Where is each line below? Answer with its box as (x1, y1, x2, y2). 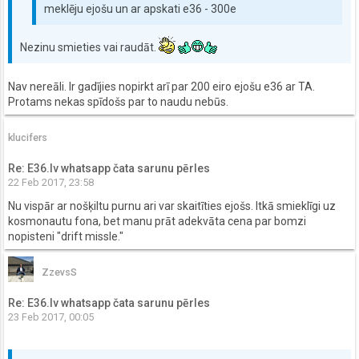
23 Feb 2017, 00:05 (8, 311, 94, 324)
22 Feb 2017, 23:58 (8, 176, 94, 189)
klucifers (8, 131, 47, 144)
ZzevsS (42, 266, 77, 279)
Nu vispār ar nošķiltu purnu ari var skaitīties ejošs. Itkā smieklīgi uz (8, 199, 336, 212)
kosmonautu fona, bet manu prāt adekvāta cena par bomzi (8, 214, 306, 228)
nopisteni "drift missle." (8, 229, 123, 243)
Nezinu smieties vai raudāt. (20, 40, 159, 54)
